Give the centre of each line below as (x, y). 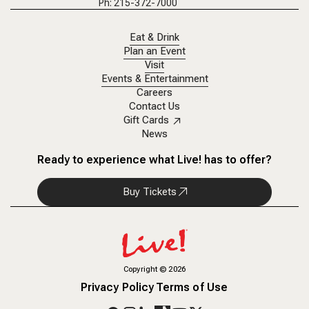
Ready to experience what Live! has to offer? (154, 159)
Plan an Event (154, 51)
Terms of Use (192, 288)
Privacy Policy (117, 288)
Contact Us (154, 106)
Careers (154, 92)
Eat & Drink (154, 37)
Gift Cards (146, 120)
